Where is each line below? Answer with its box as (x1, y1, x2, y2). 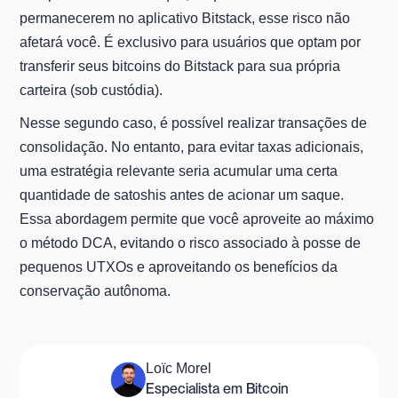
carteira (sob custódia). (20, 83, 163, 99)
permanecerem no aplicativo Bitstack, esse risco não (20, 11, 351, 27)
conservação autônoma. (20, 283, 171, 299)
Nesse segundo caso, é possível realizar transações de (20, 115, 368, 131)
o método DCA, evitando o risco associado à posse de (20, 235, 362, 251)
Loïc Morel (145, 361, 211, 377)
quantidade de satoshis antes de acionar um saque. (20, 187, 345, 203)
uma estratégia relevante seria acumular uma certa (20, 163, 338, 179)
